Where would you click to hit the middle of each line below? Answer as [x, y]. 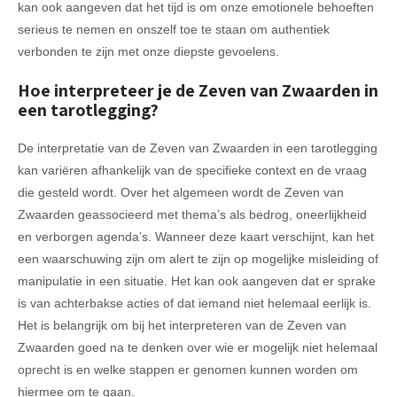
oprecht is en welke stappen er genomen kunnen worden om [188, 369]
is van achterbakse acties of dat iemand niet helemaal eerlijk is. [195, 303]
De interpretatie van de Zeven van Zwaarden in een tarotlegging [198, 148]
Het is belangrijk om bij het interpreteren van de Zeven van [182, 325]
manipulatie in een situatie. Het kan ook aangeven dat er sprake [197, 280]
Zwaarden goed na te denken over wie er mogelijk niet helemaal [198, 347]
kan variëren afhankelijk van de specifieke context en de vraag [192, 170]
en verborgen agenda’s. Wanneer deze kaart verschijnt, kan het [196, 236]
